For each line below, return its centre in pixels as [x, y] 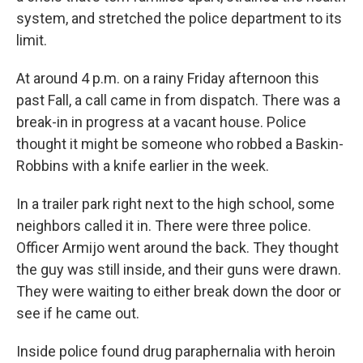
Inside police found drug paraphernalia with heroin [176, 351]
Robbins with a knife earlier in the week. [143, 165]
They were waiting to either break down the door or [179, 291]
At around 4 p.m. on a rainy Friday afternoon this [168, 78]
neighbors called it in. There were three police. [164, 225]
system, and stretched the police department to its [179, 18]
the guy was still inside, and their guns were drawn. [179, 269]
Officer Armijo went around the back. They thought [177, 247]
